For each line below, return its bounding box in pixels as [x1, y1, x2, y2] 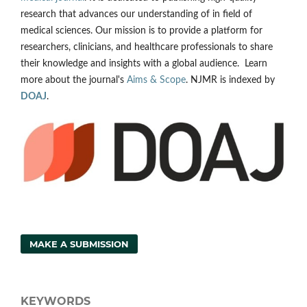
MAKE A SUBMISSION [29, 238, 130, 250]
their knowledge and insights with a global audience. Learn [21, 58, 267, 69]
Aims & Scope [127, 75, 186, 85]
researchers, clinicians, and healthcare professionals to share [21, 42, 273, 52]
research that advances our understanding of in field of [21, 9, 252, 19]
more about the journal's [21, 75, 127, 85]
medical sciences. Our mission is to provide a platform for [21, 25, 262, 36]
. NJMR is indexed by [186, 75, 275, 85]
